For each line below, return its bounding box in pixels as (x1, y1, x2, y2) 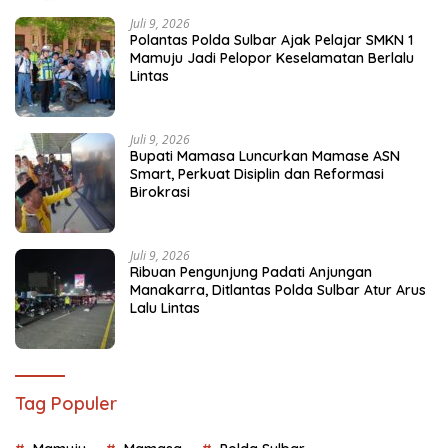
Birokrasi (130, 182, 190, 201)
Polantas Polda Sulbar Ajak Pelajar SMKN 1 (130, 30, 413, 49)
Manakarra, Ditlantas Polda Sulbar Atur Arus (130, 280, 426, 299)
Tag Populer (15, 391, 117, 415)
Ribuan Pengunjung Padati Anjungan (130, 262, 372, 281)
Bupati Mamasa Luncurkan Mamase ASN (130, 146, 400, 165)
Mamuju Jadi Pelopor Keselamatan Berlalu (130, 48, 414, 67)
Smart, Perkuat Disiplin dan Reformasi (130, 164, 384, 183)
